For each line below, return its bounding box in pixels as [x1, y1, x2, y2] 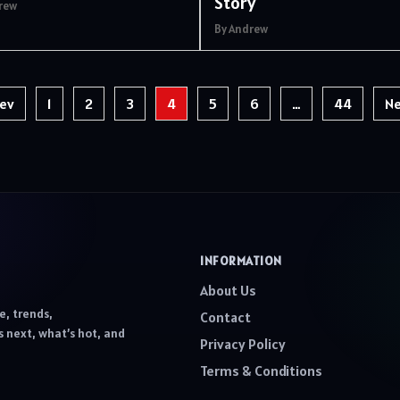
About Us [200, 280, 256, 299]
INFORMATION [200, 252, 282, 269]
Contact [200, 307, 251, 326]
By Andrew [214, 21, 268, 37]
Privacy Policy [200, 334, 286, 353]
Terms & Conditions [200, 361, 322, 379]
